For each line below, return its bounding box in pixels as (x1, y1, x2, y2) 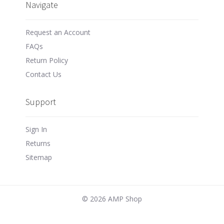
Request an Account (25, 27, 91, 37)
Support (25, 95, 56, 107)
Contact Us (25, 69, 62, 79)
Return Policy (25, 55, 68, 65)
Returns (25, 138, 51, 148)
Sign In (25, 124, 47, 134)
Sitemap (25, 152, 52, 162)
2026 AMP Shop (90, 193, 142, 203)
